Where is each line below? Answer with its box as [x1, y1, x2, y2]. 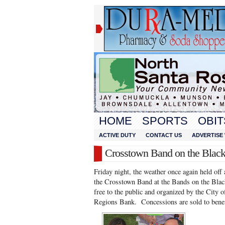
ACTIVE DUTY [99, 132, 136, 138]
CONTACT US [146, 132, 182, 138]
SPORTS [142, 115, 188, 127]
